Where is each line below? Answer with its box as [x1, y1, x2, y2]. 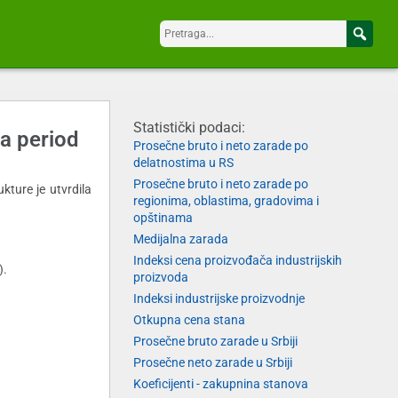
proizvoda [132, 270, 188, 285]
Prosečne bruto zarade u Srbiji [132, 334, 298, 349]
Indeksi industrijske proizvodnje [132, 291, 305, 306]
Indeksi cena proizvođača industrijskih [132, 253, 342, 268]
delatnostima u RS [132, 155, 234, 171]
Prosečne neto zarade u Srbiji [132, 355, 292, 370]
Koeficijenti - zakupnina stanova [132, 377, 308, 392]
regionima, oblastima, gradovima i [132, 194, 319, 209]
